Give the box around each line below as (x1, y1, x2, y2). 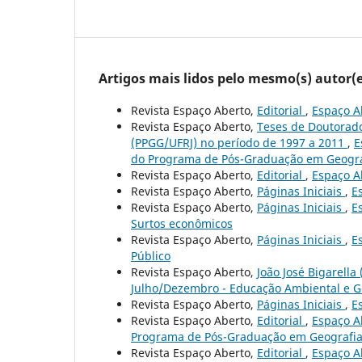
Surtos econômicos (131, 215, 233, 231)
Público (131, 247, 170, 263)
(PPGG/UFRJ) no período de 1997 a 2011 (131, 134, 347, 150)
